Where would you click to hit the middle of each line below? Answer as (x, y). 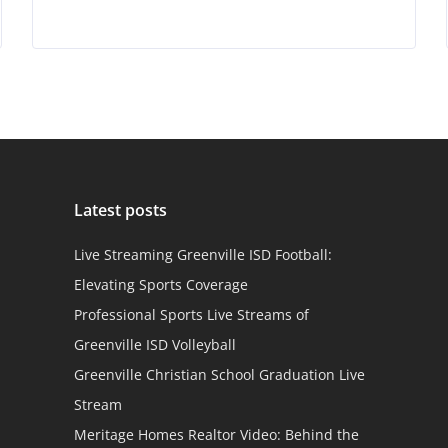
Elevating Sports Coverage (160, 284)
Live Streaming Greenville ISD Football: (202, 254)
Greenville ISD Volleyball (154, 344)
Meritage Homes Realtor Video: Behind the (216, 434)
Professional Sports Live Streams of (191, 314)
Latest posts (120, 209)
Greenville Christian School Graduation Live (219, 374)
